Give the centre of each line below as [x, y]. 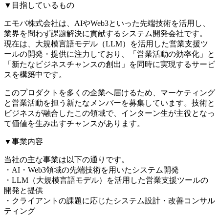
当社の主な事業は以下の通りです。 [66, 159]
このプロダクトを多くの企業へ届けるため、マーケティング [109, 92]
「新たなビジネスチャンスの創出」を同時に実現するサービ [109, 64]
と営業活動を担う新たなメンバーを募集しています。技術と [109, 103]
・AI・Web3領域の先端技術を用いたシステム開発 [91, 170]
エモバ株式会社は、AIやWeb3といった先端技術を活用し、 [107, 23]
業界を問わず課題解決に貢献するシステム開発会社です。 [106, 33]
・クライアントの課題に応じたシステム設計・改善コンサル [109, 200]
